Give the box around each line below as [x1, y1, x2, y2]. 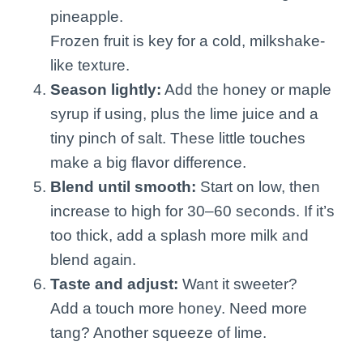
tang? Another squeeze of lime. [50, 323, 267, 341]
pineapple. [50, 7, 123, 25]
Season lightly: [50, 80, 161, 98]
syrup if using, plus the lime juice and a [50, 105, 318, 122]
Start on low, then [196, 177, 320, 195]
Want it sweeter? [178, 275, 297, 293]
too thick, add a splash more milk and [50, 226, 309, 244]
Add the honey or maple [161, 80, 331, 98]
